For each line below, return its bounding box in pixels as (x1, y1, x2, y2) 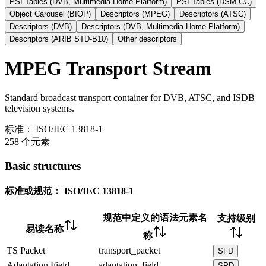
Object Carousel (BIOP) (9, 9, 91, 18)
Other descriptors (118, 34, 177, 43)
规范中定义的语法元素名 (102, 213, 207, 223)
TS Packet (7, 245, 45, 256)
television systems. (5, 103, 74, 113)
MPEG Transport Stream (5, 58, 211, 80)
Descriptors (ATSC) (179, 9, 246, 18)
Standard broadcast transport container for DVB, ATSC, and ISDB (5, 92, 255, 103)
